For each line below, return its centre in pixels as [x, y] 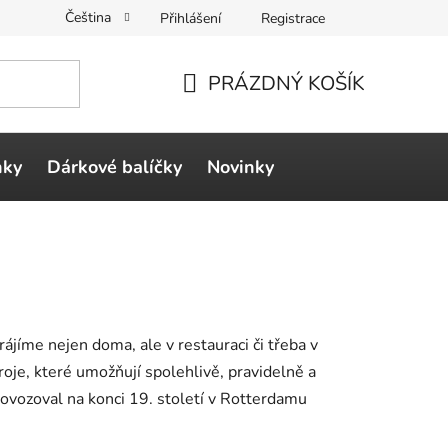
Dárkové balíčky [114, 166]
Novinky [240, 166]
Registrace [293, 18]
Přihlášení [190, 18]
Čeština [90, 17]
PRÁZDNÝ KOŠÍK [286, 83]
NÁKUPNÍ [226, 107]
